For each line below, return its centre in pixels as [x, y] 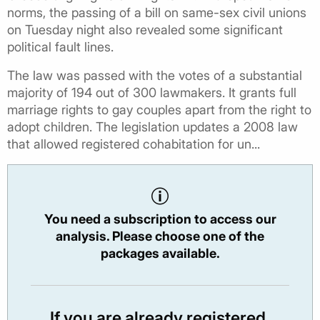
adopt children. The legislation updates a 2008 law [152, 127]
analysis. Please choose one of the [160, 236]
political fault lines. [60, 47]
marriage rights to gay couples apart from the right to [159, 110]
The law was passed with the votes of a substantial [155, 76]
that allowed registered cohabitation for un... [134, 144]
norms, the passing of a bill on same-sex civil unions [157, 13]
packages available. [160, 254]
